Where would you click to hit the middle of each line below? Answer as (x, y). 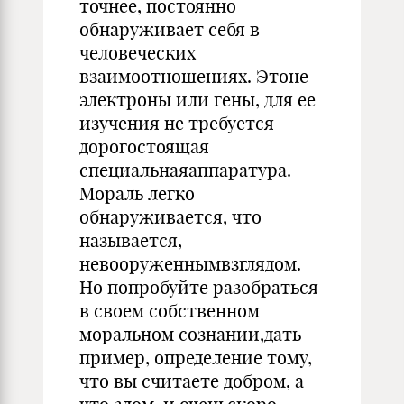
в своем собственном (170, 311)
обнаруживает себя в (170, 29)
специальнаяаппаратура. (185, 170)
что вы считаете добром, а (192, 381)
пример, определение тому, (196, 358)
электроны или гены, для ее (197, 100)
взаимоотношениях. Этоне (194, 76)
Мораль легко (137, 193)
